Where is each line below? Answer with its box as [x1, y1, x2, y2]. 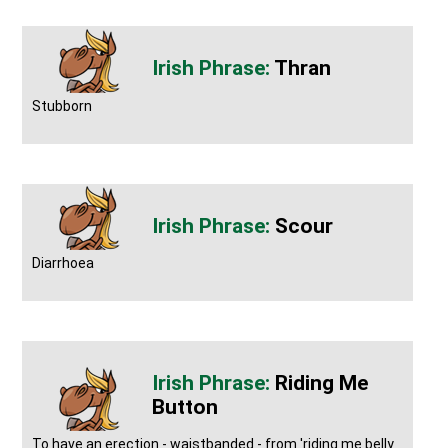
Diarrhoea [32, 254, 95, 271]
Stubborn [32, 97, 93, 114]
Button [152, 394, 219, 419]
